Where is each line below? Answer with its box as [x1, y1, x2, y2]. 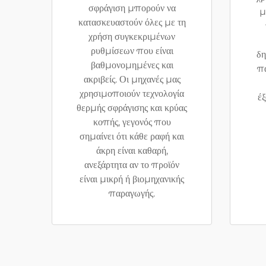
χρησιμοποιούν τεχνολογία [80, 88, 184, 99]
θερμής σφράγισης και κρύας [77, 102, 187, 113]
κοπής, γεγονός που [93, 116, 171, 128]
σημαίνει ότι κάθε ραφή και [80, 131, 184, 142]
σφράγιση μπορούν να [88, 2, 176, 14]
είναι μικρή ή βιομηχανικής [80, 173, 184, 185]
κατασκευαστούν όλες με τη [78, 17, 186, 28]
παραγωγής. [109, 188, 155, 199]
